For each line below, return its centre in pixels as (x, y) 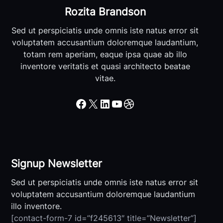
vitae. (105, 78)
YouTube (114, 103)
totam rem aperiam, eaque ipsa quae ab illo (105, 54)
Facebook (78, 103)
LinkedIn (102, 103)
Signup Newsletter (56, 163)
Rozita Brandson (105, 11)
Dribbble (126, 103)
